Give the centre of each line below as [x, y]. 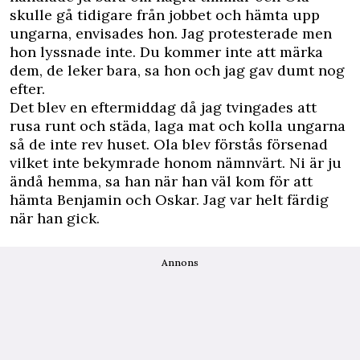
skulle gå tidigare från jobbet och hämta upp [165, 15]
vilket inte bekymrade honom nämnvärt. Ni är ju [176, 163]
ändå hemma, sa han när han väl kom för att [161, 182]
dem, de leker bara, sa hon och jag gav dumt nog [177, 71]
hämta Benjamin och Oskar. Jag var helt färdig [169, 200]
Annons [180, 263]
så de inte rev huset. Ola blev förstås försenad [169, 145]
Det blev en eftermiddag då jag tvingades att [163, 108]
